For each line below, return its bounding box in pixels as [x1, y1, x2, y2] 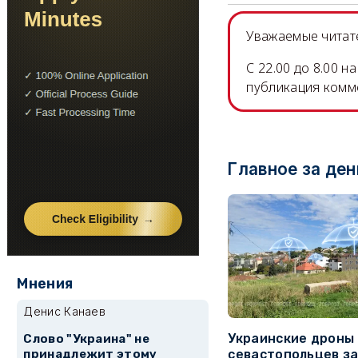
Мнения [17, 275, 74, 292]
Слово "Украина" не [23, 332, 149, 347]
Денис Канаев [23, 304, 106, 318]
